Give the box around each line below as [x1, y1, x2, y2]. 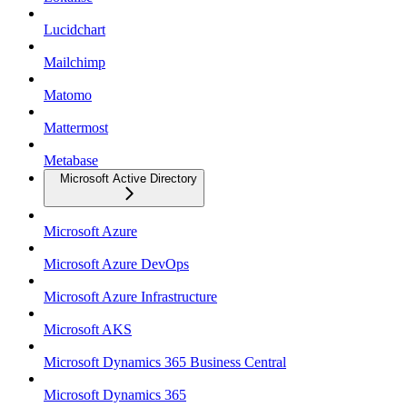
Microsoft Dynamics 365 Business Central [44, 354, 286, 371]
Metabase [44, 153, 98, 169]
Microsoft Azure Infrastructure [44, 289, 217, 305]
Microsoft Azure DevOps [44, 256, 189, 273]
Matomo [44, 87, 92, 104]
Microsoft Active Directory [60, 172, 197, 186]
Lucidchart [44, 22, 105, 38]
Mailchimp [44, 55, 105, 71]
